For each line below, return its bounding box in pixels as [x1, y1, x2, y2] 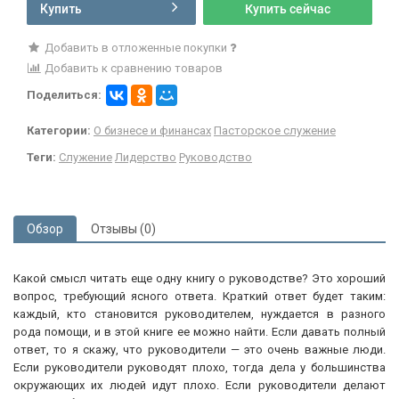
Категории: [27, 123, 91, 137]
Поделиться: [27, 87, 102, 102]
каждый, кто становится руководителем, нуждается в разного [13, 306, 386, 321]
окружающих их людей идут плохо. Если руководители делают [13, 378, 386, 392]
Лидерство [115, 150, 176, 164]
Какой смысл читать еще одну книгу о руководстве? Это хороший [13, 271, 386, 285]
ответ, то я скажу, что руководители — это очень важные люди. [13, 342, 386, 356]
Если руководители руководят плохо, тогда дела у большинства [13, 360, 386, 374]
